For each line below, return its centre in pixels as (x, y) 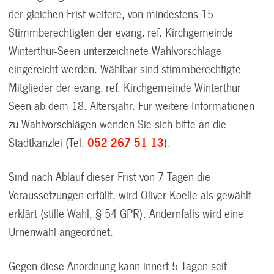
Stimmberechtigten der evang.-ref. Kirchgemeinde (121, 33)
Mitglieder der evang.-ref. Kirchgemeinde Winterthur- (126, 88)
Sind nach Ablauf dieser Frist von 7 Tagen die (110, 177)
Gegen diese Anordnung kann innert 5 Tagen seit (118, 266)
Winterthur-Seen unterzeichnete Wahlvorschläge (115, 51)
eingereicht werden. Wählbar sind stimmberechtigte (125, 69)
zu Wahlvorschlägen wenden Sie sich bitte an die (118, 124)
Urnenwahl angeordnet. (61, 232)
